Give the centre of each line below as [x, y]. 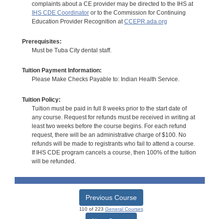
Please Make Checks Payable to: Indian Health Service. [105, 79]
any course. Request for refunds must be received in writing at [113, 117]
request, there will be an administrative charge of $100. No [109, 135]
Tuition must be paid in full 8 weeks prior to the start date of [109, 108]
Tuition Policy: [41, 99]
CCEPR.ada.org [145, 21]
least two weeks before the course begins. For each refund [109, 126]
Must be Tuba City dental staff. [71, 50]
